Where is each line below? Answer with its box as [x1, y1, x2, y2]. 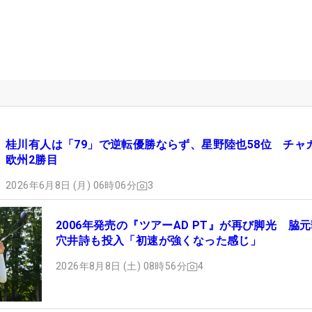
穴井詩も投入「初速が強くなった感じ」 [56, 234, 262, 248]
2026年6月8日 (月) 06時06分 [6, 180, 136, 192]
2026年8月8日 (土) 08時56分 [56, 260, 187, 272]
